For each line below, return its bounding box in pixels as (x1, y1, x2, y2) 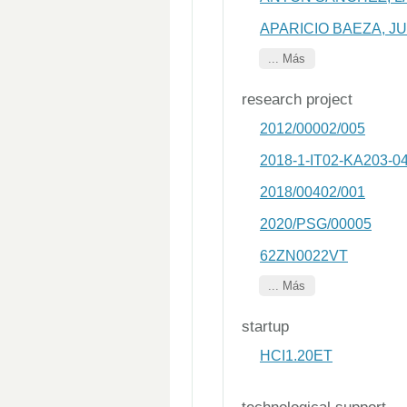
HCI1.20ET (260, 348, 333, 363)
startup (242, 318, 289, 335)
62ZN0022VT (260, 248, 348, 263)
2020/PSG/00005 (260, 216, 372, 232)
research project (242, 91, 352, 108)
